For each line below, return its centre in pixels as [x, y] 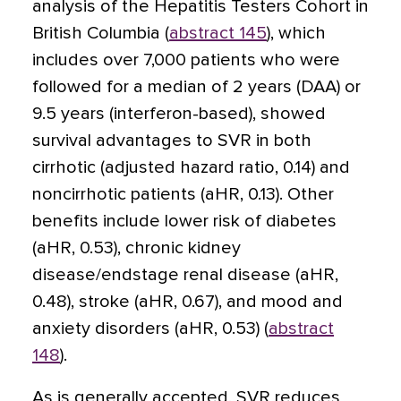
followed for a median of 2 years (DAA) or [196, 87]
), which [296, 33]
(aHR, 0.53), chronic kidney [137, 248]
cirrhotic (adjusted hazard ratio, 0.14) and [191, 167]
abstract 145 [218, 33]
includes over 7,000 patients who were [186, 60]
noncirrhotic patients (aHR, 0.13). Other [183, 194]
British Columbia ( [101, 33]
